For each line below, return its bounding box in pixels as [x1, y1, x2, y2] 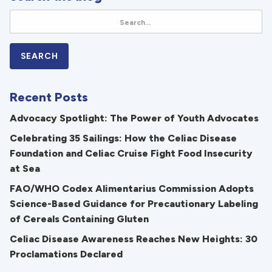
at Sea [10, 162, 40, 174]
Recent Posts [10, 89, 88, 104]
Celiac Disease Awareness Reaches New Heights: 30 [10, 233, 257, 245]
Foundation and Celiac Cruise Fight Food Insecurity [10, 147, 253, 159]
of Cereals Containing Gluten [10, 212, 149, 225]
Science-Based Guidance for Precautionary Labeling [10, 197, 258, 209]
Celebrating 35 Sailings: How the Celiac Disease [10, 132, 237, 144]
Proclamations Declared [10, 248, 123, 260]
